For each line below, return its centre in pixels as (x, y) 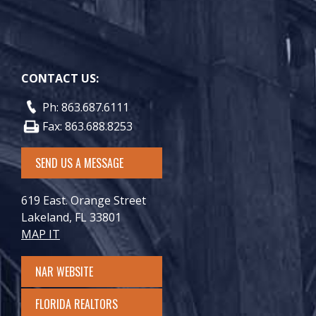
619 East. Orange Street (84, 200)
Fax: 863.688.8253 (87, 126)
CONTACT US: (60, 78)
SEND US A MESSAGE (79, 163)
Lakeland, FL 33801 (71, 217)
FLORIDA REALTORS (77, 304)
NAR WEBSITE (77, 271)
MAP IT (41, 234)
